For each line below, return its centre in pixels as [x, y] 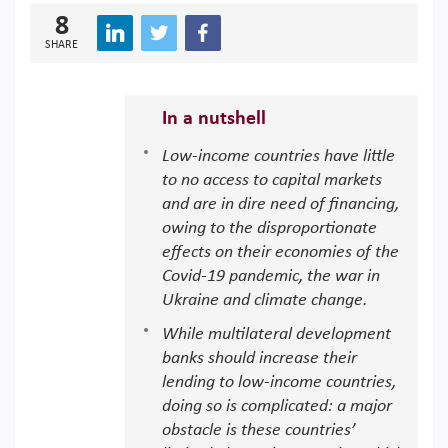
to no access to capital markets [272, 180]
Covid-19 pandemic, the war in [271, 276]
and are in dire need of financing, [280, 204]
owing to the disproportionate [269, 228]
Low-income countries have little [278, 156]
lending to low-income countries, [279, 382]
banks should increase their [259, 358]
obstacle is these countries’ [258, 430]
